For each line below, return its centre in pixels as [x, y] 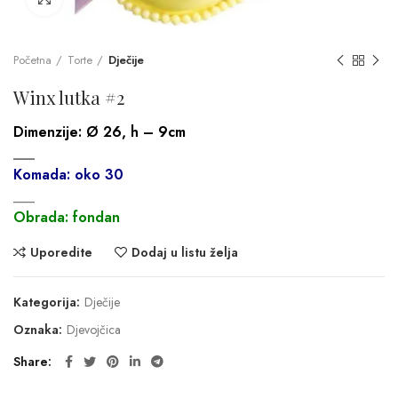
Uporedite [61, 252]
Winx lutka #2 [69, 97]
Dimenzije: [48, 131]
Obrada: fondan [67, 217]
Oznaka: [40, 329]
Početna [32, 60]
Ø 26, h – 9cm [134, 131]
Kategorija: [48, 302]
